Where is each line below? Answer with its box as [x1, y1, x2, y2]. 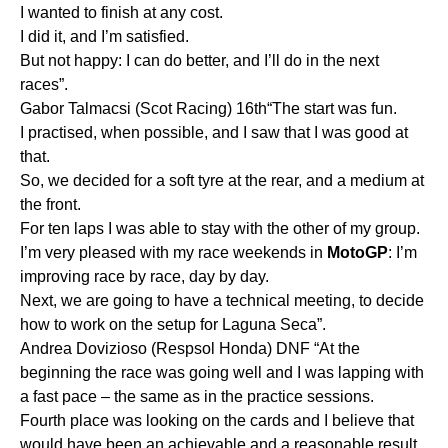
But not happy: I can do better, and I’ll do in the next [20, 51, 379, 69]
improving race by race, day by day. [20, 267, 269, 285]
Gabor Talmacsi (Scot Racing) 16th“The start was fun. [20, 99, 397, 117]
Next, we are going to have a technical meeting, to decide [20, 291, 424, 309]
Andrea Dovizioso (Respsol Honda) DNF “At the [20, 339, 360, 357]
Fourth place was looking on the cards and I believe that [20, 411, 414, 429]
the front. [20, 195, 81, 213]
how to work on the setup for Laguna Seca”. [20, 315, 326, 333]
